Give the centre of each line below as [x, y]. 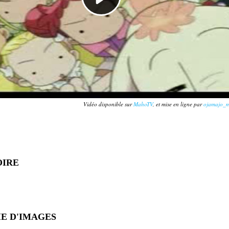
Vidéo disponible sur [109, 104]
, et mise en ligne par [178, 104]
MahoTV [143, 104]
